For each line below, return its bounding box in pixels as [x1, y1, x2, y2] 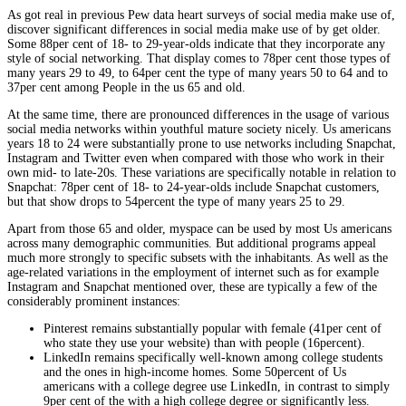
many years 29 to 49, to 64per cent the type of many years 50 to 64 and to [7, 66, 388, 81]
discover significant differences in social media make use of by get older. [7, 23, 381, 37]
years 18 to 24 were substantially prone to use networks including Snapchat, [7, 137, 396, 151]
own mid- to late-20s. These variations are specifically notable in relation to [7, 166, 396, 180]
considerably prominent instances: [7, 295, 180, 309]
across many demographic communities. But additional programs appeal [7, 237, 376, 251]
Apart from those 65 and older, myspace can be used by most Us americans [7, 222, 391, 237]
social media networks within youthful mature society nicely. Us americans [7, 122, 391, 137]
